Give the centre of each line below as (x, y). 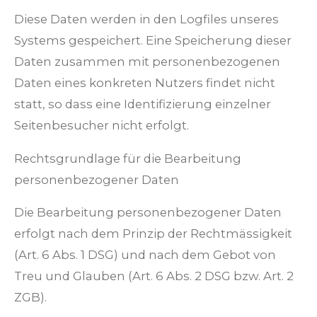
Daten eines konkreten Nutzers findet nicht (145, 83)
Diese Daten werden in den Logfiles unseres (146, 19)
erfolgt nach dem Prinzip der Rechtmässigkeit (153, 234)
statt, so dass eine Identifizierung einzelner (143, 104)
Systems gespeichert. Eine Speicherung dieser (153, 41)
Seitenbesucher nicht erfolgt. (102, 126)
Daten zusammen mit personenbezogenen (147, 62)
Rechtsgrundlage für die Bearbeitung (128, 158)
